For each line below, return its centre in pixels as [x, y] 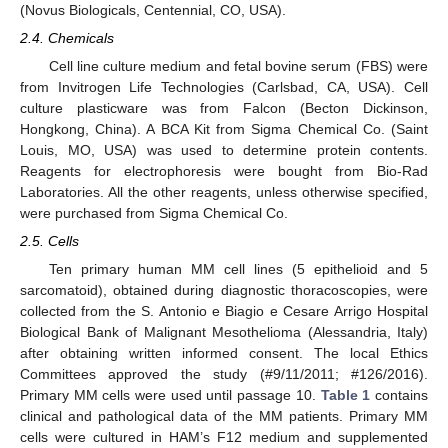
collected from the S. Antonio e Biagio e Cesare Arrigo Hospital [224, 311]
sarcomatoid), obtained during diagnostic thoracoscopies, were [224, 290]
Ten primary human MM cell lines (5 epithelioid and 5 [238, 269]
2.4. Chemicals [67, 37]
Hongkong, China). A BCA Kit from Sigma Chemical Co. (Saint [224, 128]
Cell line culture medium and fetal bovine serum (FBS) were [238, 65]
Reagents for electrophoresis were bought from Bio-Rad [224, 170]
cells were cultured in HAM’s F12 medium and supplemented [224, 437]
